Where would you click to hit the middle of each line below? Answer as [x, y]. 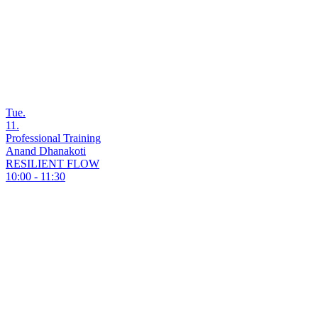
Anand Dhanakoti [46, 150]
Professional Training [53, 138]
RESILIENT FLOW [53, 163]
